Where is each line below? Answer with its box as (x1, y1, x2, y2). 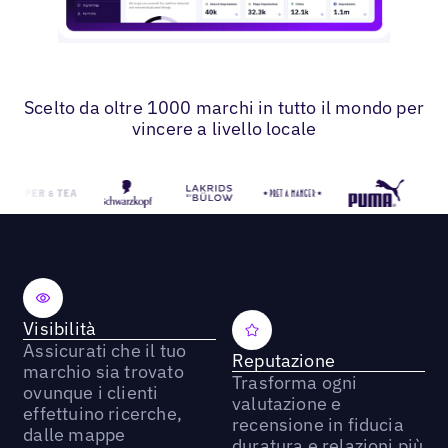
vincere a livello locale (131, 117, 317, 141)
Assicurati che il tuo (23, 339, 187, 363)
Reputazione (231, 348, 335, 372)
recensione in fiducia (231, 412, 404, 436)
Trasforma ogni (231, 370, 358, 394)
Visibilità (23, 317, 97, 341)
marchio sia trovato (23, 360, 184, 384)
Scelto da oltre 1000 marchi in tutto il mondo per (24, 96, 424, 120)
